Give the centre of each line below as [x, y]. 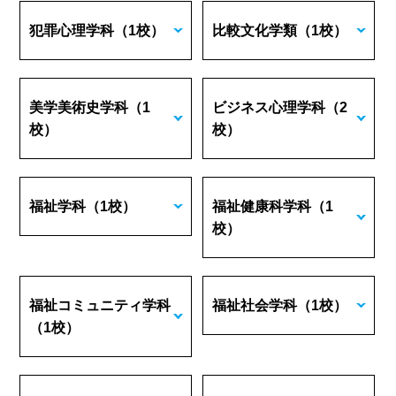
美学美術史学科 [79, 107]
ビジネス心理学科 [269, 107]
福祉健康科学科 [262, 206]
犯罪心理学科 [72, 30]
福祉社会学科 [255, 305]
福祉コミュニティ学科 [100, 305]
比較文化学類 [255, 30]
